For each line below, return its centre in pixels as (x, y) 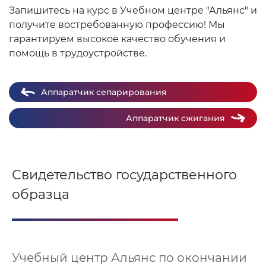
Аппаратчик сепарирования (104, 92)
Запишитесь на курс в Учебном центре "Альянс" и (133, 10)
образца (41, 194)
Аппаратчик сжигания (175, 118)
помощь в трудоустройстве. (78, 53)
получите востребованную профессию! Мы (117, 25)
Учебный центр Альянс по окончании (129, 258)
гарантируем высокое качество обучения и (117, 39)
